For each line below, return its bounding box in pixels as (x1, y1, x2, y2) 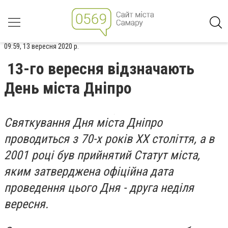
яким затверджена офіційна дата (4, 164, 173, 179)
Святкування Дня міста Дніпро (4, 116, 162, 130)
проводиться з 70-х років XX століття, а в (4, 132, 214, 146)
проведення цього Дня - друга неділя (4, 181, 194, 195)
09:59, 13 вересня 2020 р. (4, 42, 79, 51)
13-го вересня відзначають (7, 59, 194, 78)
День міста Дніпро (4, 78, 132, 98)
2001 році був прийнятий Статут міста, (4, 148, 200, 162)
